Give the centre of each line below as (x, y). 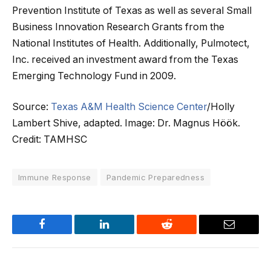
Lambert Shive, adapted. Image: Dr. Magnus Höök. (126, 123)
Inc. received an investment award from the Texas (125, 59)
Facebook (62, 233)
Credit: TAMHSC (50, 140)
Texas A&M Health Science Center (129, 107)
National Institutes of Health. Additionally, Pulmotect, (131, 43)
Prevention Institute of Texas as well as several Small (132, 10)
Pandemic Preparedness (155, 178)
